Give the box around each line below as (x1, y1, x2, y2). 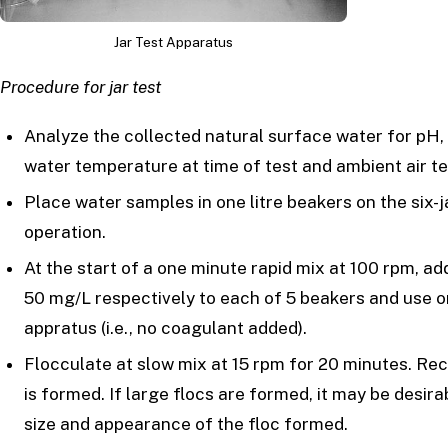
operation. (24, 221, 107, 242)
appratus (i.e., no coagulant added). (24, 317, 308, 338)
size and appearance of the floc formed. (24, 413, 349, 434)
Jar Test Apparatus (114, 34, 233, 51)
